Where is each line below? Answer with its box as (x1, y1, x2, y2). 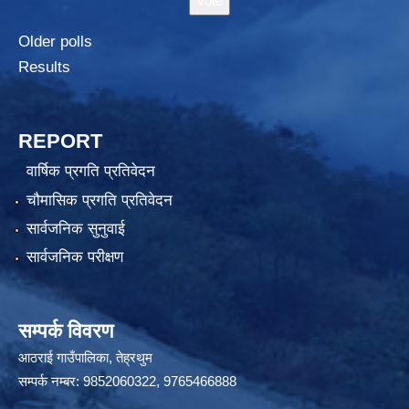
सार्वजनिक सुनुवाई (26, 220, 125, 238)
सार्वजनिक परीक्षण (26, 248, 123, 267)
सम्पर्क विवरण (18, 320, 113, 343)
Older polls (18, 32, 92, 50)
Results (18, 58, 70, 76)
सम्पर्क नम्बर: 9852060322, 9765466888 (18, 373, 240, 390)
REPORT (18, 129, 102, 152)
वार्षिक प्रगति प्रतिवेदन (26, 163, 155, 181)
